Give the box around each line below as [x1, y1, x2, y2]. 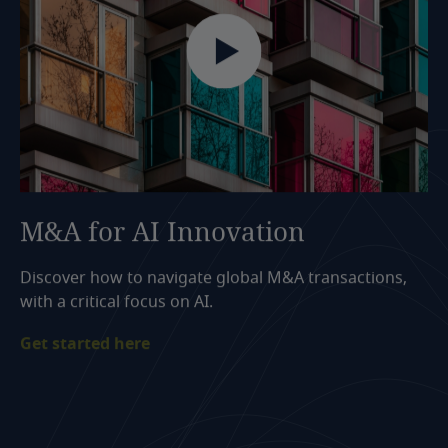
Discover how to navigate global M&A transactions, [20, 262, 407, 287]
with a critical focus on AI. [20, 286, 213, 311]
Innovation [167, 210, 305, 245]
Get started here [20, 328, 150, 353]
